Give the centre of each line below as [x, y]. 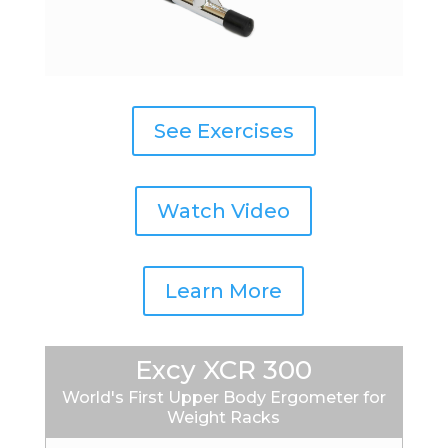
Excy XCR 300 [224, 369]
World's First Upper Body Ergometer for [223, 397]
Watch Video [224, 210]
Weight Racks [224, 417]
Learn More [224, 290]
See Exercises [223, 130]
